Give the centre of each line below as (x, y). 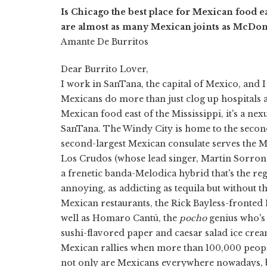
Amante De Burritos (105, 41)
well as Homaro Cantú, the (120, 218)
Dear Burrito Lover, (105, 69)
